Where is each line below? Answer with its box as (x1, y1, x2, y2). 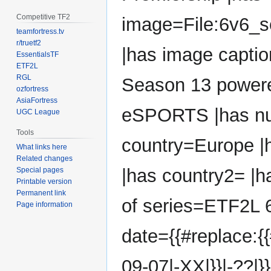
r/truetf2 (16, 39, 42, 48)
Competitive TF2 (16, 13, 71, 22)
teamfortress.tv (16, 27, 65, 36)
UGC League (16, 108, 60, 117)
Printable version (16, 177, 73, 186)
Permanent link (16, 188, 67, 197)
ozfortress (16, 85, 49, 94)
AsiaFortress (16, 96, 58, 105)
